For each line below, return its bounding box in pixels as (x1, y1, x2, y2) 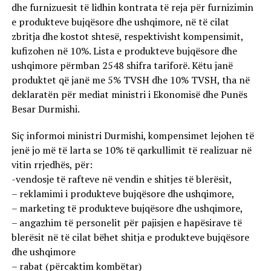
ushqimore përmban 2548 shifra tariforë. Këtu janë (11, 59, 233, 72)
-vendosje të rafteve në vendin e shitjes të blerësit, (11, 172, 232, 186)
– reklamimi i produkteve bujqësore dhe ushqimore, (11, 187, 235, 200)
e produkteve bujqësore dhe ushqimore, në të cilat (11, 15, 229, 28)
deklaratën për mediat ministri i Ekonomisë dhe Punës (11, 88, 247, 101)
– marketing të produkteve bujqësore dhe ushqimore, (11, 201, 243, 215)
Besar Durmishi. (11, 102, 80, 116)
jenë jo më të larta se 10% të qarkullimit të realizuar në (11, 143, 252, 157)
